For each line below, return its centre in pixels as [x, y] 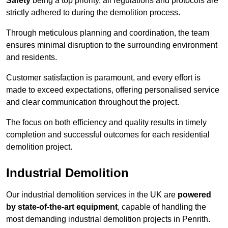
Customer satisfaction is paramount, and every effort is [103, 78]
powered [194, 195]
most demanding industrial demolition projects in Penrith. [108, 219]
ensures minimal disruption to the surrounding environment [112, 45]
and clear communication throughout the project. [93, 102]
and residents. [32, 58]
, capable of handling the [162, 207]
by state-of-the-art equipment [62, 207]
